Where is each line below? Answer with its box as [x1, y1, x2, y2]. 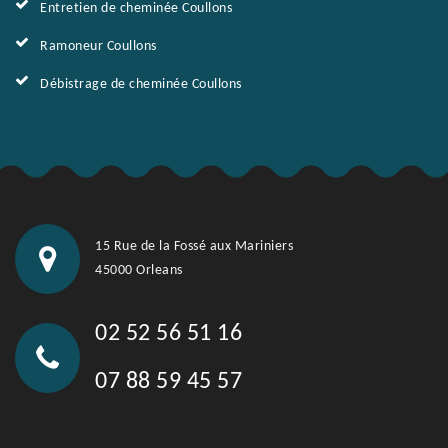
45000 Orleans [95, 263, 183, 278]
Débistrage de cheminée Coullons [40, 77, 242, 92]
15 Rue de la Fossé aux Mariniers [95, 239, 293, 254]
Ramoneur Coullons [40, 39, 157, 54]
